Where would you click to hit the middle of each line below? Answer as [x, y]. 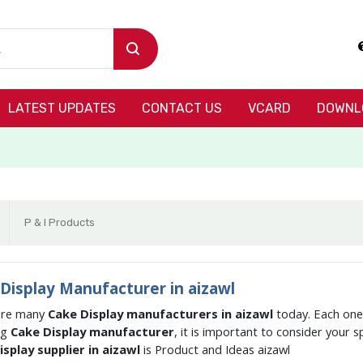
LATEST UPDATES [62, 108]
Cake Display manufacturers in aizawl [162, 314]
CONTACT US [182, 108]
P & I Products [59, 222]
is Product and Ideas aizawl [216, 349]
